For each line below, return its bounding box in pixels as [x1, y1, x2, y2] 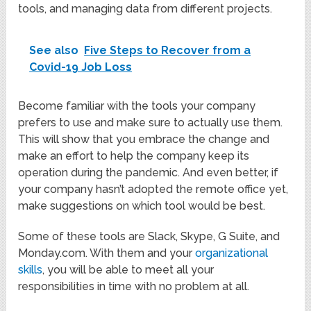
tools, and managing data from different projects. [18, 2, 273, 16]
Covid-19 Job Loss [29, 60, 133, 74]
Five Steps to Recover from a [84, 44, 251, 58]
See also [29, 44, 79, 58]
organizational [195, 246, 269, 260]
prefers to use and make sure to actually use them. [18, 116, 283, 130]
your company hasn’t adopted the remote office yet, [18, 183, 289, 196]
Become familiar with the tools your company [18, 99, 256, 113]
